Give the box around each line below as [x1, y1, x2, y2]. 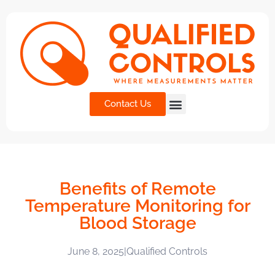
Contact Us [104, 98, 151, 109]
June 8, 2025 [68, 246, 124, 257]
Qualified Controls [126, 246, 207, 257]
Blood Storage [79, 213, 196, 233]
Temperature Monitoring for [25, 196, 250, 216]
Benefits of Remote [59, 179, 216, 199]
